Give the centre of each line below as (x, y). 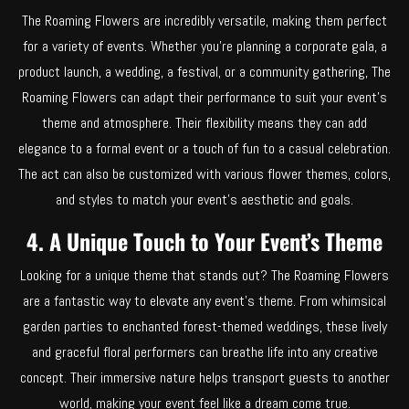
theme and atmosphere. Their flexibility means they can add (204, 122)
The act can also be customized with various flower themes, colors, (204, 173)
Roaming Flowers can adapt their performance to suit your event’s (204, 97)
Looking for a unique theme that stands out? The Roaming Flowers (204, 275)
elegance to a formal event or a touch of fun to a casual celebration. (204, 148)
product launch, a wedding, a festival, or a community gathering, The (204, 71)
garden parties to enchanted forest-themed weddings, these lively (204, 326)
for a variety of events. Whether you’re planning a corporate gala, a (204, 46)
